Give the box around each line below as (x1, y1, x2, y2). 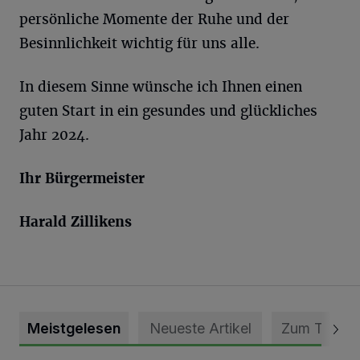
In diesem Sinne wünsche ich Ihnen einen (19, 78, 302, 96)
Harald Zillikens (19, 213, 132, 231)
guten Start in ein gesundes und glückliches (19, 102, 317, 120)
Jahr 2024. (19, 126, 89, 144)
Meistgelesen (27, 320, 121, 337)
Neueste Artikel (149, 320, 252, 337)
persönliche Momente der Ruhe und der (19, 10, 289, 28)
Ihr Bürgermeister (19, 170, 145, 187)
